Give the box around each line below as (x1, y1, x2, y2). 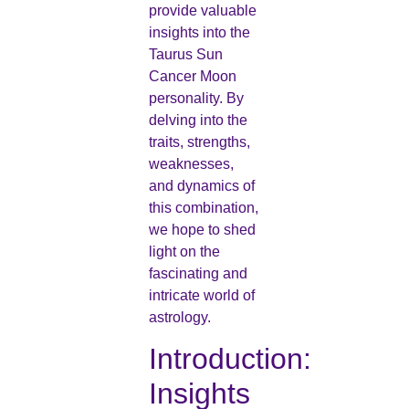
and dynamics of (148, 177, 255, 194)
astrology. (148, 309, 211, 325)
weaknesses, (148, 155, 234, 172)
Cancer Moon (148, 68, 236, 84)
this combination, (148, 199, 258, 215)
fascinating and (148, 265, 247, 281)
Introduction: (148, 341, 311, 375)
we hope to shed (148, 221, 256, 237)
